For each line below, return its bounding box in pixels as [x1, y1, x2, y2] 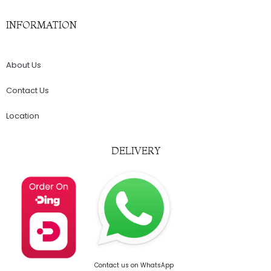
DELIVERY [111, 145, 160, 157]
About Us [6, 59, 41, 71]
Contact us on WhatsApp [94, 260, 174, 270]
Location [6, 110, 39, 122]
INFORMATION [6, 19, 77, 31]
